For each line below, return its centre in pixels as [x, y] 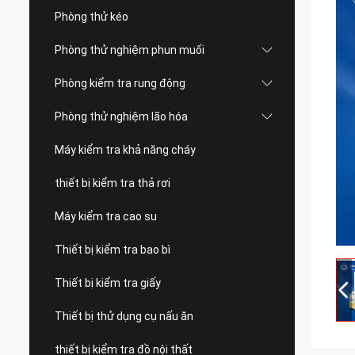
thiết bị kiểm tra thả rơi [113, 183]
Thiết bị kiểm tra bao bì [113, 250]
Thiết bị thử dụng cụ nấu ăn [124, 316]
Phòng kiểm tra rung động [120, 83]
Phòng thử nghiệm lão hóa [121, 116]
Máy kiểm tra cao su [106, 216]
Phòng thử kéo [92, 17]
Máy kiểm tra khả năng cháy [125, 150]
